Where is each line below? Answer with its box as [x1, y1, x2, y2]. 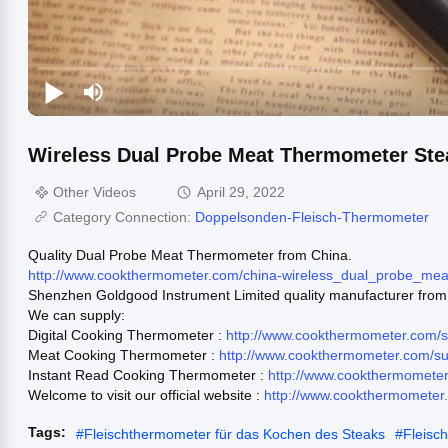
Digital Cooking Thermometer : [28, 326, 226, 343]
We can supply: [28, 306, 125, 323]
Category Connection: [53, 208, 195, 225]
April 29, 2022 [197, 183, 285, 200]
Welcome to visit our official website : [28, 386, 264, 403]
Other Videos [53, 183, 136, 200]
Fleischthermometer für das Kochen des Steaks [84, 425, 385, 442]
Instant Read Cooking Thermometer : [28, 366, 268, 383]
